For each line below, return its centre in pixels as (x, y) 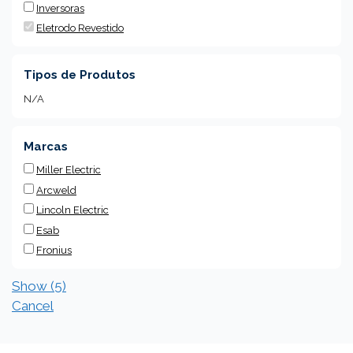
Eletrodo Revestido (80, 28)
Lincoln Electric (72, 210)
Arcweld (56, 190)
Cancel (33, 306)
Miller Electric (69, 170)
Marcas (46, 147)
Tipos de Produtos (80, 75)
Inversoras (60, 8)
